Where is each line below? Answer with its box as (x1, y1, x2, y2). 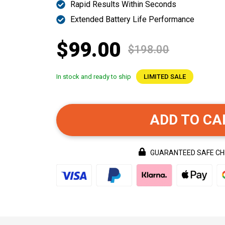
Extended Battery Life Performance (70, 15, 194, 25)
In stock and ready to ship (56, 73, 131, 81)
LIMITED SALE (144, 73, 186, 81)
